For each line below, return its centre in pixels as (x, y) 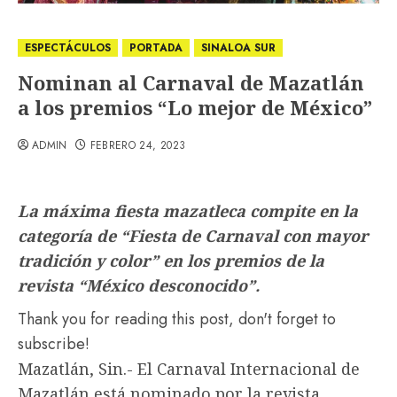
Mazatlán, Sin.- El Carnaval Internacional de (189, 369)
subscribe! (54, 344)
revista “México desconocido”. (139, 285)
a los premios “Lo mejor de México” (195, 107)
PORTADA (156, 48)
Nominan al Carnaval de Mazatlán (191, 82)
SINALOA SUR (238, 48)
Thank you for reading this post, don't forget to (177, 319)
